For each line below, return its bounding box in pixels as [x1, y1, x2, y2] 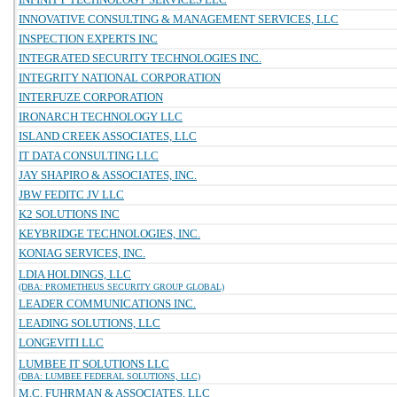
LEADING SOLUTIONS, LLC [19, 316, 160, 330]
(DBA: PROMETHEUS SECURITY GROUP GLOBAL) [19, 282, 224, 292]
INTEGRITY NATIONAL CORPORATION [19, 71, 221, 84]
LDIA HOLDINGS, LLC [19, 268, 131, 281]
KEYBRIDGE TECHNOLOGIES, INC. [19, 227, 200, 240]
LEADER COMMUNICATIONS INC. [19, 297, 196, 310]
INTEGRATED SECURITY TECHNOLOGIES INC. [19, 51, 261, 65]
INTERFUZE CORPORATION [19, 90, 163, 104]
